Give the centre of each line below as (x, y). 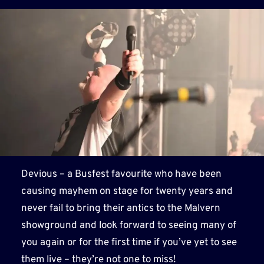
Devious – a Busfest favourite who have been (121, 174)
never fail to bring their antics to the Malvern (121, 208)
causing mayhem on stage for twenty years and (127, 191)
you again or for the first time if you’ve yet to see (129, 242)
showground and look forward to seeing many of (128, 225)
